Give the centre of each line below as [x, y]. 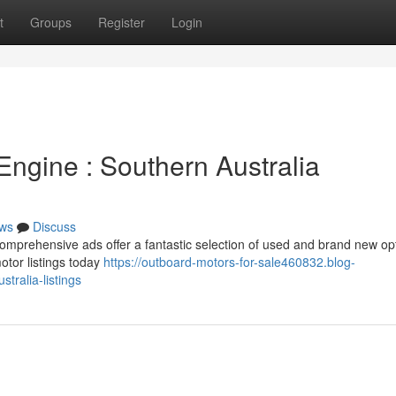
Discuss [54, 226]
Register [122, 22]
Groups [51, 22]
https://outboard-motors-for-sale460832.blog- [229, 262]
